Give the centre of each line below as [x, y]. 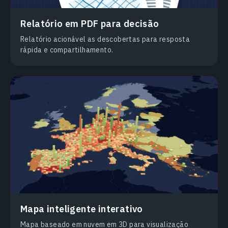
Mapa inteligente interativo [82, 209]
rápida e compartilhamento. [67, 50]
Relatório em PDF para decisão [90, 23]
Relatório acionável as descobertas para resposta [105, 39]
